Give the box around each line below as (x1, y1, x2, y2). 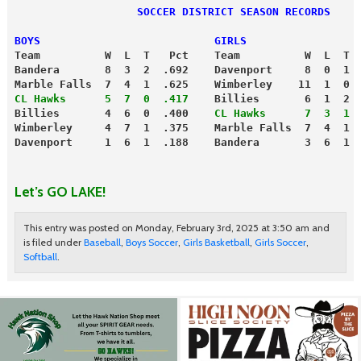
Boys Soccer (125, 236, 178, 249)
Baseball (83, 236, 121, 249)
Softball (23, 251, 57, 263)
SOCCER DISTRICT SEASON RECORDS (14, 5, 330, 18)
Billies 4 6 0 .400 (14, 106, 208, 119)
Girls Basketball (182, 236, 250, 249)
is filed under (23, 236, 84, 249)
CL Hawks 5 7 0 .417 (14, 92, 189, 105)
